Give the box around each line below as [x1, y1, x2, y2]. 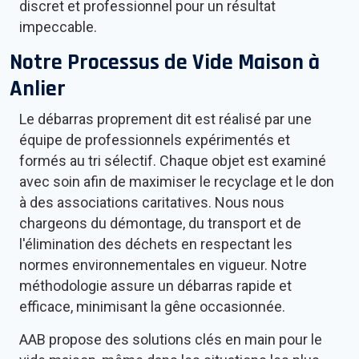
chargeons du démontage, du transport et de [19, 215, 301, 232]
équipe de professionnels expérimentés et [19, 131, 290, 149]
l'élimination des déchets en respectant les [19, 236, 292, 253]
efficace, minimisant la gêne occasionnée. [19, 298, 285, 316]
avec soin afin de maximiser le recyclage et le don [19, 173, 334, 191]
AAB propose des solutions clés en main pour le [19, 331, 322, 349]
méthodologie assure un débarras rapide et [19, 277, 292, 295]
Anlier [10, 75, 66, 104]
